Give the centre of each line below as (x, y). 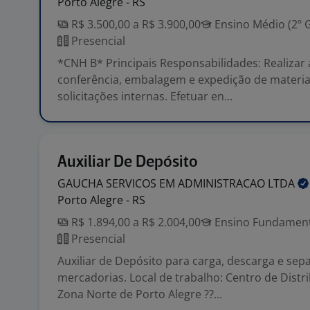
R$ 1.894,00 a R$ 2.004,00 (135, 222)
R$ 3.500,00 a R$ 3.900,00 (135, 24)
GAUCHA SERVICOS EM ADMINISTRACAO (163, 183)
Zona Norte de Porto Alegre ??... (140, 294)
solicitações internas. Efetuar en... (145, 96)
